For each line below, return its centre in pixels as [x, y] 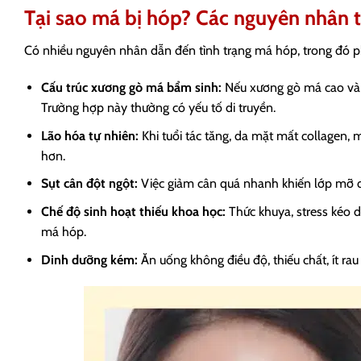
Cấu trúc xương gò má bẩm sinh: [131, 88]
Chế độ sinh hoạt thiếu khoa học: [133, 211]
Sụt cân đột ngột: [89, 184]
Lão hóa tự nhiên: [89, 135]
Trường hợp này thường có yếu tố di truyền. [158, 108]
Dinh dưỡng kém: [89, 259]
